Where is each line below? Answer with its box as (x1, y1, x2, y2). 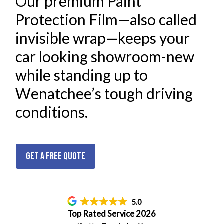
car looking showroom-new (15, 47, 195, 66)
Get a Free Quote (25, 150, 85, 163)
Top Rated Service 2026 (67, 209, 156, 219)
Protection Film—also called (15, 10, 197, 29)
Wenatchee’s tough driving (15, 84, 193, 103)
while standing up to (15, 66, 148, 84)
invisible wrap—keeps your (15, 29, 190, 47)
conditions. (15, 103, 88, 121)
